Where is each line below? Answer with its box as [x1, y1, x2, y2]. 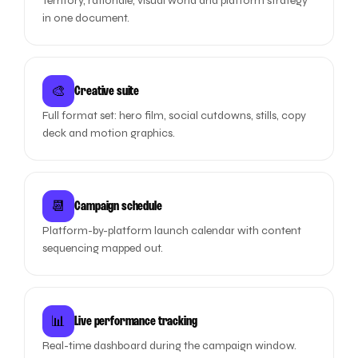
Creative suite [74, 85, 140, 97]
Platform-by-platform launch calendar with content [42, 224, 302, 237]
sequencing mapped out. [42, 241, 164, 255]
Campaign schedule [74, 200, 162, 213]
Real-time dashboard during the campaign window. [42, 339, 297, 352]
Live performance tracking [74, 315, 197, 328]
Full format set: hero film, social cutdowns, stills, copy [42, 109, 307, 122]
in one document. [42, 11, 130, 25]
